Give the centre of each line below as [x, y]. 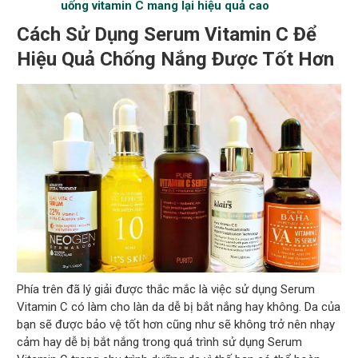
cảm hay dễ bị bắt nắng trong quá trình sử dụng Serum [160, 342]
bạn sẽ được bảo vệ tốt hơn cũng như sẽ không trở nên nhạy [176, 324]
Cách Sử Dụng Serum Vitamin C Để [167, 35]
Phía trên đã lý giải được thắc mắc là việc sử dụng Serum [166, 289]
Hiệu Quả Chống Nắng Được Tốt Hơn [176, 60]
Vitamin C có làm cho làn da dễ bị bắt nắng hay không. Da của [179, 306]
